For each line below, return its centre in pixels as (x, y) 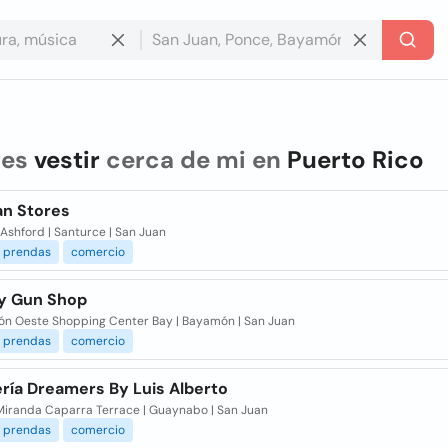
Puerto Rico (355, 159)
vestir (66, 159)
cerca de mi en (193, 159)
